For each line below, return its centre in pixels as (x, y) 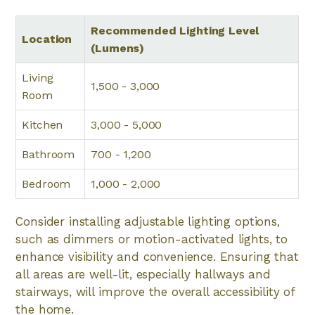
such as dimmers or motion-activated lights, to (152, 239)
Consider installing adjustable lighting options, (148, 221)
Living (38, 78)
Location (47, 39)
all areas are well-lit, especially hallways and (143, 274)
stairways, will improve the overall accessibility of (155, 292)
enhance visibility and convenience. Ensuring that (157, 257)
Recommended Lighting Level (175, 31)
